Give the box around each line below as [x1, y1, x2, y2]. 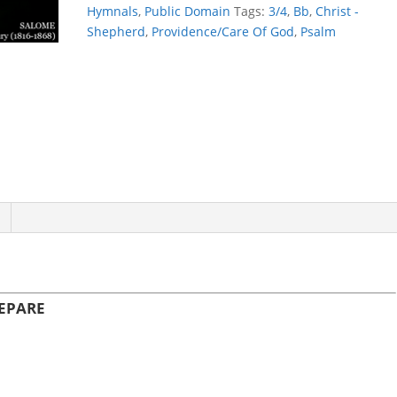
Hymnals [87, 3, 139, 19]
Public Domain [144, 3, 231, 19]
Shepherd [87, 23, 146, 40]
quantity [86, 14, 136, 31]
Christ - [315, 3, 360, 19]
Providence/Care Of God [152, 23, 295, 40]
